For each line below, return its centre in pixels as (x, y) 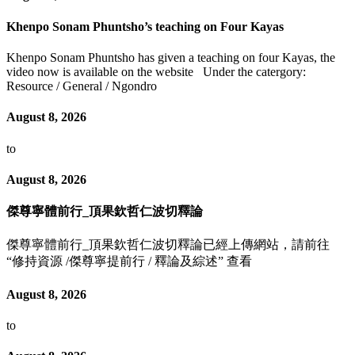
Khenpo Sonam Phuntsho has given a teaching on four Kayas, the (171, 57)
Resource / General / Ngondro (82, 86)
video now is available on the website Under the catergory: (156, 71)
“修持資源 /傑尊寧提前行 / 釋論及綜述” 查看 (129, 261)
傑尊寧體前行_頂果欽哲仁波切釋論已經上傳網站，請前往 (168, 245)
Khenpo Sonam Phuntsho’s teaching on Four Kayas (145, 26)
